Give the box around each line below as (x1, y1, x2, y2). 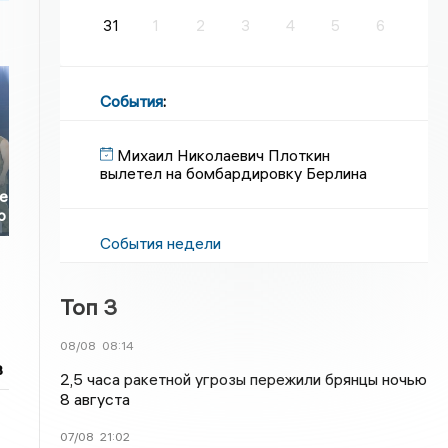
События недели (100, 233, 222, 253)
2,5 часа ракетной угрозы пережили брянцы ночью (60, 369, 428, 389)
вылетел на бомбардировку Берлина (100, 163, 368, 183)
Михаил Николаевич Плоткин (117, 145, 331, 165)
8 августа (60, 389, 131, 409)
